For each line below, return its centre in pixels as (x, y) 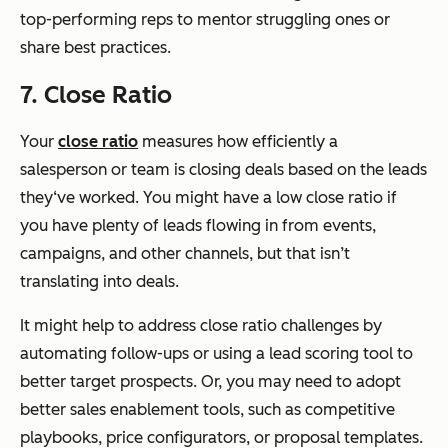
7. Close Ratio (96, 94)
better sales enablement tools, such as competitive (207, 409)
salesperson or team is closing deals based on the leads (223, 169)
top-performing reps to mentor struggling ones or (205, 19)
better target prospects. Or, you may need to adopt (210, 381)
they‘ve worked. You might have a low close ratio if (208, 197)
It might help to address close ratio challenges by (201, 325)
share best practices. (95, 47)
